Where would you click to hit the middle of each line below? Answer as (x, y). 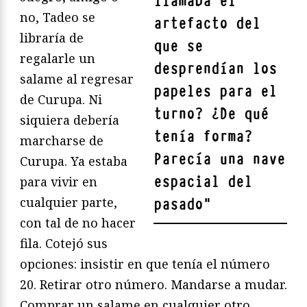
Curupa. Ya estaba (74, 161)
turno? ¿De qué (211, 114)
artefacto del (207, 24)
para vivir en (59, 182)
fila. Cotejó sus (64, 244)
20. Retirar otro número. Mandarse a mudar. (153, 285)
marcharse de (62, 141)
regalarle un (58, 59)
